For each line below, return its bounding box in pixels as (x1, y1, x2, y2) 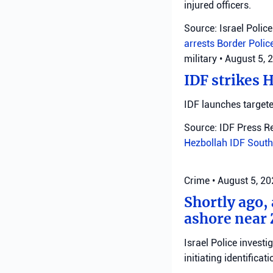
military (184, 53, 217, 65)
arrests (184, 38, 217, 49)
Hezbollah (184, 137, 230, 149)
